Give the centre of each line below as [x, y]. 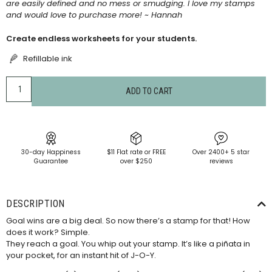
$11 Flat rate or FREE [136, 152]
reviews [221, 161]
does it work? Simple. [48, 232]
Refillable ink [48, 59]
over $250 [136, 161]
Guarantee [51, 161]
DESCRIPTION [36, 203]
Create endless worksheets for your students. [101, 39]
